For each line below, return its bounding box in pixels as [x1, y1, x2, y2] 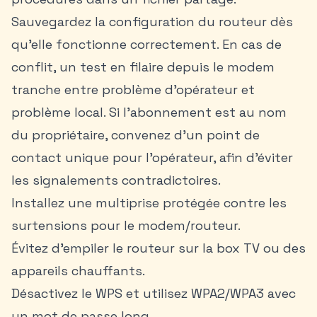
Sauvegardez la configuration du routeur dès [11, 13, 293, 30]
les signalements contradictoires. [11, 172, 221, 188]
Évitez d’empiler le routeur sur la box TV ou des [11, 240, 306, 256]
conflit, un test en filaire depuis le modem [11, 59, 275, 75]
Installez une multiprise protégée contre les [11, 195, 287, 211]
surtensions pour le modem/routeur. [11, 217, 241, 234]
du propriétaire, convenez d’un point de [11, 127, 260, 143]
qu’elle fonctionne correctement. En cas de [11, 36, 282, 52]
